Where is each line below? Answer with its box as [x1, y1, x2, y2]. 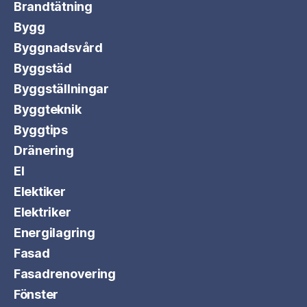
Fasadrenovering [14, 267, 116, 281]
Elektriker [14, 205, 71, 219]
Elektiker [14, 184, 66, 199]
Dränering [14, 143, 74, 158]
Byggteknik [14, 102, 82, 116]
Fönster [14, 287, 59, 302]
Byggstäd [14, 61, 72, 75]
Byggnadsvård [14, 40, 103, 55]
